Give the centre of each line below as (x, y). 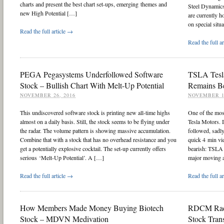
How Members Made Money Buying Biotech (92, 207)
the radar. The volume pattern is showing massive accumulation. (95, 130)
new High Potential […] (48, 13)
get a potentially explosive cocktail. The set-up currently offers (93, 148)
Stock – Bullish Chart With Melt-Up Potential (92, 85)
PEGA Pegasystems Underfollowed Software (91, 74)
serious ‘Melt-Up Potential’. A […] (62, 157)
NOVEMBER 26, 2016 (48, 95)
